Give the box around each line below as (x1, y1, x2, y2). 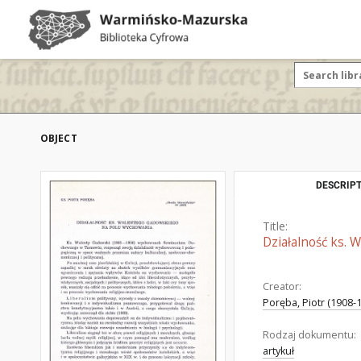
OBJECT (40, 131, 77, 145)
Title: (263, 218, 288, 234)
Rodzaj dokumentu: (263, 328, 356, 342)
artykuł (263, 344, 294, 358)
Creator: (263, 280, 301, 293)
